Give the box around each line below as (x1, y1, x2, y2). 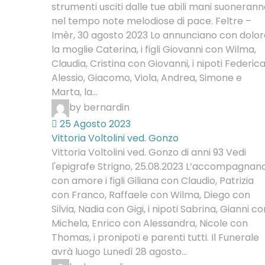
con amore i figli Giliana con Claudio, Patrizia (51, 174, 254, 188)
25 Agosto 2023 (57, 117, 131, 131)
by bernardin (69, 101, 130, 115)
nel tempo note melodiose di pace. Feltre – (51, 14, 251, 28)
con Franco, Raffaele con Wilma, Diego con (51, 188, 250, 202)
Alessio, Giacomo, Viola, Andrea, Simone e (51, 71, 242, 85)
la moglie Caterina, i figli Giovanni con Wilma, (51, 43, 256, 56)
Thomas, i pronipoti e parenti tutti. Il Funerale (51, 231, 259, 244)
